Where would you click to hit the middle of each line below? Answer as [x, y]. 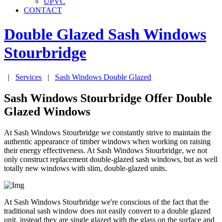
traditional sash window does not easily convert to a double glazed [107, 211]
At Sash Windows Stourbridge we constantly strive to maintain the [108, 132]
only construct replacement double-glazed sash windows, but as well [111, 159]
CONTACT [43, 10]
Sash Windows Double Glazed [103, 77]
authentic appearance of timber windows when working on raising [107, 141]
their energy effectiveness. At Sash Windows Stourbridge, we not [106, 150]
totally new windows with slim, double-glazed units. [85, 168]
